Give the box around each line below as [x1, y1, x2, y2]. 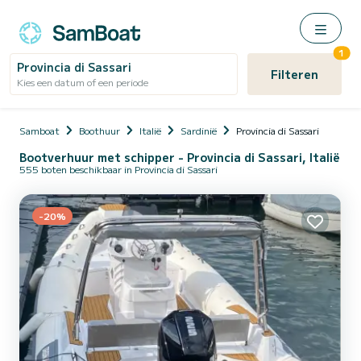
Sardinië [180, 123, 217, 137]
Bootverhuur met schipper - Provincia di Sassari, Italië [19, 149, 340, 165]
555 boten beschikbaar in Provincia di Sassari [19, 162, 218, 176]
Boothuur [79, 123, 120, 137]
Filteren [270, 66, 318, 82]
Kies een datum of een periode [17, 75, 148, 89]
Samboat [19, 123, 60, 137]
